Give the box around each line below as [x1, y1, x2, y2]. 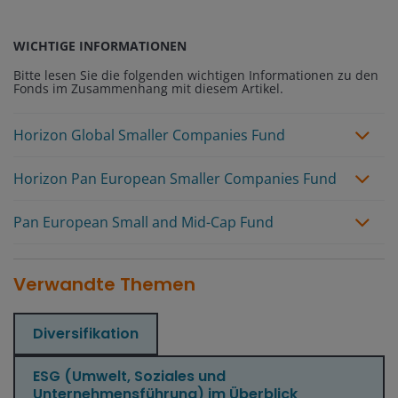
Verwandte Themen [13, 271, 195, 297]
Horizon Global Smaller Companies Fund [13, 124, 285, 145]
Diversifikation [33, 322, 139, 344]
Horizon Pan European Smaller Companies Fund [13, 168, 337, 188]
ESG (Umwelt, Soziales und [33, 365, 226, 386]
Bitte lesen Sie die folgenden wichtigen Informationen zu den [13, 66, 378, 84]
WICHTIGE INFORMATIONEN [13, 36, 187, 54]
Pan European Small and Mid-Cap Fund [13, 211, 274, 232]
